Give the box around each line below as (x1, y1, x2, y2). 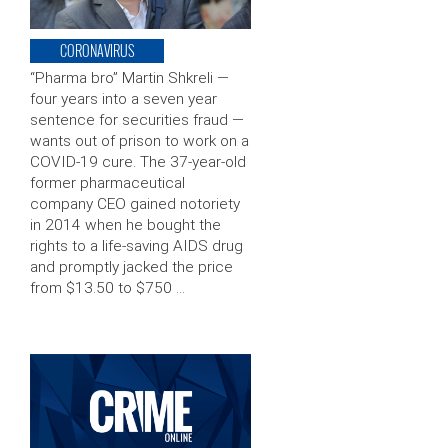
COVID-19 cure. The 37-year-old (30, 153, 246, 172)
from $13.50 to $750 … (30, 279, 185, 298)
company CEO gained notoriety (30, 195, 240, 214)
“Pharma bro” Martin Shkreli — (30, 69, 229, 88)
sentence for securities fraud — (30, 111, 244, 130)
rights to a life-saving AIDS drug (30, 237, 243, 256)
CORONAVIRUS (60, 40, 134, 62)
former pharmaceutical (30, 174, 185, 193)
